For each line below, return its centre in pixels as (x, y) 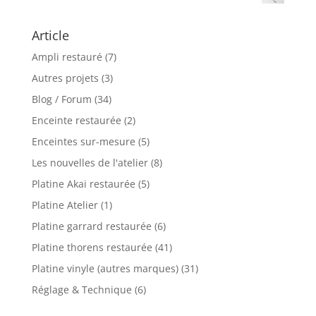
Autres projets (65, 78)
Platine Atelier (65, 205)
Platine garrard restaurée (91, 226)
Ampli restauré (67, 56)
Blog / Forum (61, 99)
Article (50, 35)
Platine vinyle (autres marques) (105, 268)
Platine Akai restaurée (83, 183)
